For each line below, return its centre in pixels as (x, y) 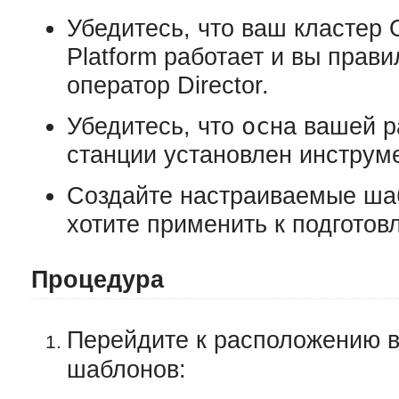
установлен (232, 155)
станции (115, 155)
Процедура (98, 280)
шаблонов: (126, 370)
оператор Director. (168, 85)
